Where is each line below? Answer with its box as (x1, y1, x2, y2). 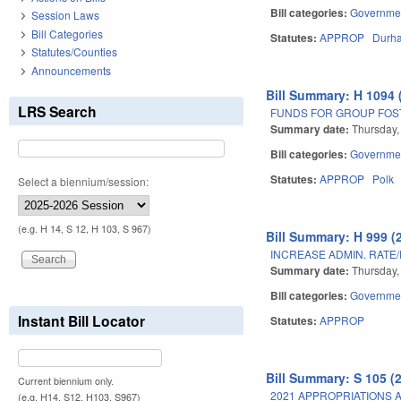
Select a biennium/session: (18, 173, 149, 189)
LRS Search (18, 100, 97, 122)
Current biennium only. (18, 373, 114, 388)
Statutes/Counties (31, 44, 117, 60)
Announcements (31, 62, 111, 78)
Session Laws (31, 7, 99, 23)
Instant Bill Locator (18, 310, 145, 331)
